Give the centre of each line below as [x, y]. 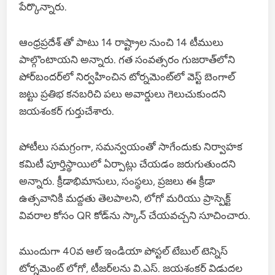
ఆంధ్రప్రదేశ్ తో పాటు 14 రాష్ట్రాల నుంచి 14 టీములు [122, 42]
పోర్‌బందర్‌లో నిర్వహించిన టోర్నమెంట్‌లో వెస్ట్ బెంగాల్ [127, 76]
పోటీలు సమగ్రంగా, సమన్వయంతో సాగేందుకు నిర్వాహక [131, 146]
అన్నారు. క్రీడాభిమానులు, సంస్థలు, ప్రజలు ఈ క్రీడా [117, 181]
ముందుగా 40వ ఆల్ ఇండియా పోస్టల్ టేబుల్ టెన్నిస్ [124, 251]
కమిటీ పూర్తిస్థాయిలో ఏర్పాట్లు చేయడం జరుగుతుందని [128, 164]
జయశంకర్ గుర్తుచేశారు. [67, 111]
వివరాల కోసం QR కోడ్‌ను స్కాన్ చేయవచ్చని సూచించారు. [135, 215]
